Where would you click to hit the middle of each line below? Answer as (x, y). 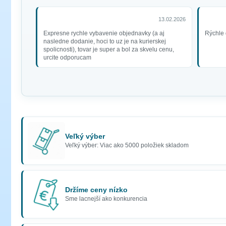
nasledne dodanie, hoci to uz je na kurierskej (105, 42)
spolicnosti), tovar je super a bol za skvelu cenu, (109, 50)
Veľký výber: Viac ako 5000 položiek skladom (127, 145)
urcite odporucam (67, 58)
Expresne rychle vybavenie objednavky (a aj (104, 34)
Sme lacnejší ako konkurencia (106, 199)
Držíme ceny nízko (96, 190)
